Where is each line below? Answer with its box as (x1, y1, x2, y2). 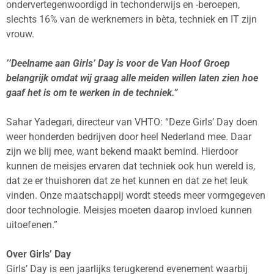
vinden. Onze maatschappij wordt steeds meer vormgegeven (6, 190, 265, 201)
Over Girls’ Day (6, 248, 71, 260)
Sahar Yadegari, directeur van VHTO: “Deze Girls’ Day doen (6, 116, 257, 128)
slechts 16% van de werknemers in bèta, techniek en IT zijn (6, 13, 257, 25)
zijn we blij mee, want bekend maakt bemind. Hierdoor (6, 146, 238, 157)
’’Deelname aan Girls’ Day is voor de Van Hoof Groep (6, 57, 230, 69)
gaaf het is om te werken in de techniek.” (6, 87, 180, 98)
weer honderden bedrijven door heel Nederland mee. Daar (6, 131, 251, 143)
